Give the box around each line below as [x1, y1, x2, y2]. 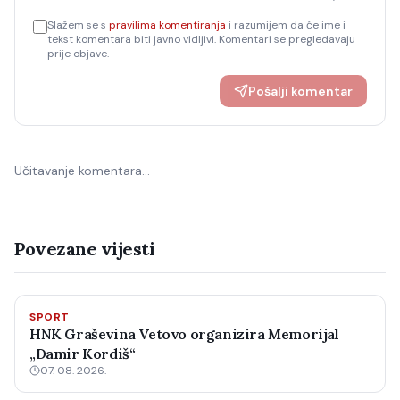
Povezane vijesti [14, 237, 154, 260]
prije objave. [47, 46, 109, 61]
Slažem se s [47, 18, 106, 32]
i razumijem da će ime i [229, 18, 346, 32]
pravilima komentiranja [109, 18, 226, 32]
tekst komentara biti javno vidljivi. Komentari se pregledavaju [47, 32, 355, 46]
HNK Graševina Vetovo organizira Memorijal [29, 325, 339, 343]
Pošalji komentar [248, 83, 353, 99]
